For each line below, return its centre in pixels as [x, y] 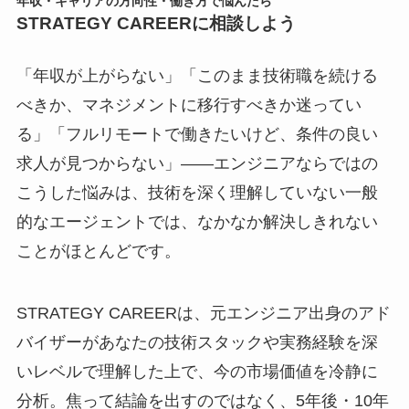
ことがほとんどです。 [98, 252]
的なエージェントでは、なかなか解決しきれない [197, 222]
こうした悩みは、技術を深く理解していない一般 [197, 193]
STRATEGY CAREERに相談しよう [156, 24]
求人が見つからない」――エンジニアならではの [197, 164]
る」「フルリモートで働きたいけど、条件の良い [197, 135]
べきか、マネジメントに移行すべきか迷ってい [189, 105]
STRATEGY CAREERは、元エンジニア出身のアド [203, 314]
